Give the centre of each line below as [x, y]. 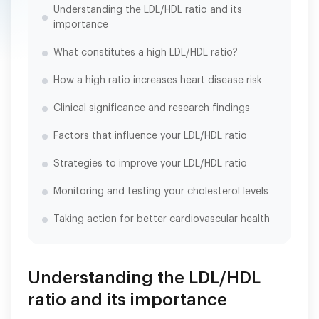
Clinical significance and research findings [152, 108]
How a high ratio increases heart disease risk [158, 80]
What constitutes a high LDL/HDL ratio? [146, 53]
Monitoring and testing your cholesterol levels [161, 192]
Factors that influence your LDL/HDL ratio [150, 136]
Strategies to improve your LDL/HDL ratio [150, 164]
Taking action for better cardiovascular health [162, 219]
